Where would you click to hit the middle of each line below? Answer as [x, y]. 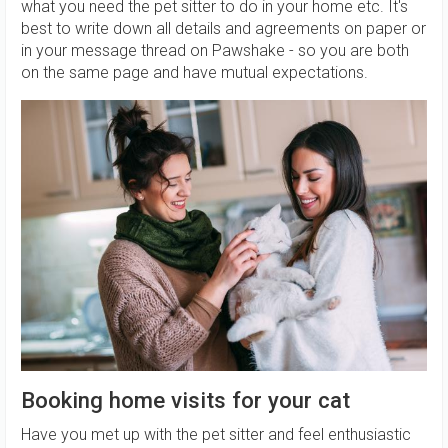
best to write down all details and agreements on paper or [223, 29]
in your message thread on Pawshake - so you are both [215, 51]
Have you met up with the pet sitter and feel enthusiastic [216, 434]
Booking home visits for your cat [185, 399]
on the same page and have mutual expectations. [194, 73]
